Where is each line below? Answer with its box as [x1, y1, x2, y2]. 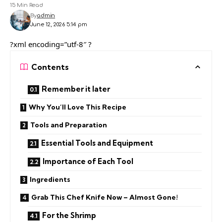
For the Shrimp [42, 210, 96, 220]
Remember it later [42, 84, 110, 94]
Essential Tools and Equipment [41, 138, 153, 148]
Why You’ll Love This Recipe [29, 102, 126, 111]
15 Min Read [10, 1, 43, 8]
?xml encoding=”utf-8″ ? [10, 39, 92, 49]
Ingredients [30, 174, 70, 184]
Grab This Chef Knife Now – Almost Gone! [31, 192, 178, 202]
